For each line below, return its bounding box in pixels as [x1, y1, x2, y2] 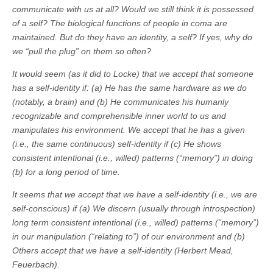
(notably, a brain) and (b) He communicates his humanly [12, 97, 229, 107]
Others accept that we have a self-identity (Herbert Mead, [12, 246, 233, 256]
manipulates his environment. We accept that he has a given [12, 125, 245, 135]
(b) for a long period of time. [12, 167, 120, 177]
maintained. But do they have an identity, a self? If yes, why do [12, 32, 252, 43]
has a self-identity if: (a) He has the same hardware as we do [12, 83, 247, 93]
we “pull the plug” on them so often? [12, 46, 151, 57]
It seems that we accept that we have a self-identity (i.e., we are [12, 190, 257, 200]
